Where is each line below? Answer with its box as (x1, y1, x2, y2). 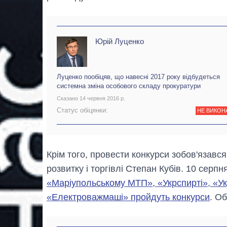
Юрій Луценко (95, 37, 144, 46)
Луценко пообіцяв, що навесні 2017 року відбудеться (57, 73, 220, 81)
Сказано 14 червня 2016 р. (57, 95, 125, 102)
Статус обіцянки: (57, 106, 108, 114)
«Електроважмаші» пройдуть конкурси (47, 192, 210, 203)
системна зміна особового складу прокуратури (57, 82, 201, 90)
